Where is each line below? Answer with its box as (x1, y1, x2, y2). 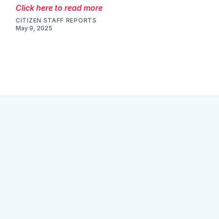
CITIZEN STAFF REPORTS (16, 16, 97, 24)
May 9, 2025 (16, 24, 52, 32)
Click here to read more (16, 2, 103, 13)
